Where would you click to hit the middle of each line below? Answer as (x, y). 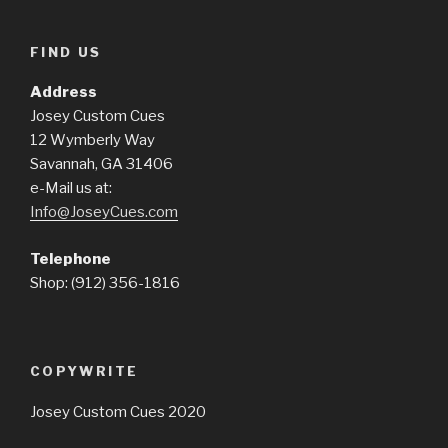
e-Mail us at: (71, 188)
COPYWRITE (84, 371)
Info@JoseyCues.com (104, 212)
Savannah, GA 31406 (101, 164)
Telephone (70, 258)
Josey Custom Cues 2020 (118, 411)
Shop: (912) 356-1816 (105, 282)
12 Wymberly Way (92, 140)
